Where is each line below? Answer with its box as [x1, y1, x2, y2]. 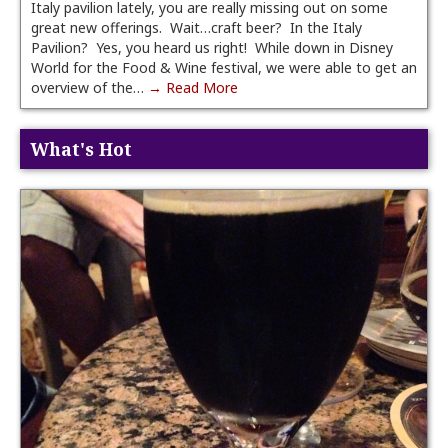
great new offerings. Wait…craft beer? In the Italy [31, 18, 362, 37]
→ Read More [148, 78, 238, 97]
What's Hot [30, 137, 132, 161]
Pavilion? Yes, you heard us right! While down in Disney [31, 38, 393, 57]
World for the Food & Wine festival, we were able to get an [31, 58, 417, 77]
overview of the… [31, 78, 148, 97]
